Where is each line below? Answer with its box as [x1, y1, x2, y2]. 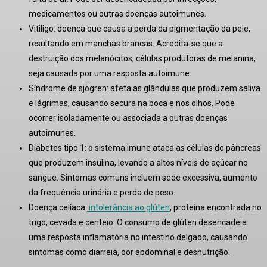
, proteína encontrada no [170, 202, 262, 212]
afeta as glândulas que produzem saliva [108, 83, 260, 93]
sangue [29, 172, 57, 182]
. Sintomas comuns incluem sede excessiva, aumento [57, 172, 257, 182]
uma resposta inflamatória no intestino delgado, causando [29, 232, 247, 242]
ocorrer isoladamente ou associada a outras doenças [29, 113, 228, 123]
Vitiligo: [29, 23, 55, 33]
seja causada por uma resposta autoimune [29, 68, 190, 78]
